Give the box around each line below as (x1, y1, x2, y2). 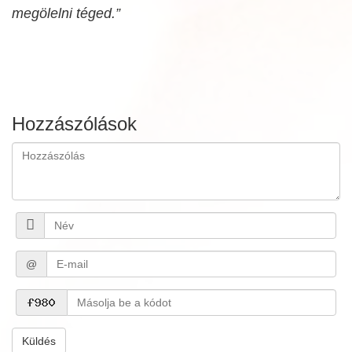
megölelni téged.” (12, 5, 120, 21)
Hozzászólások (12, 113, 137, 134)
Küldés (22, 335, 56, 347)
